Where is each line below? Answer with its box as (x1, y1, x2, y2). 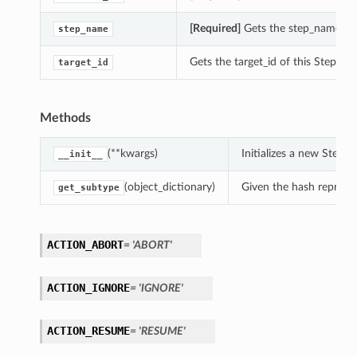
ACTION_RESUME (46, 324, 130, 338)
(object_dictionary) (124, 181, 215, 194)
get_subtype (57, 182, 120, 194)
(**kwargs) (107, 147, 158, 160)
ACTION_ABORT (46, 238, 124, 252)
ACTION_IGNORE (46, 281, 130, 295)
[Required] (189, 22, 241, 35)
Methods (39, 112, 91, 125)
